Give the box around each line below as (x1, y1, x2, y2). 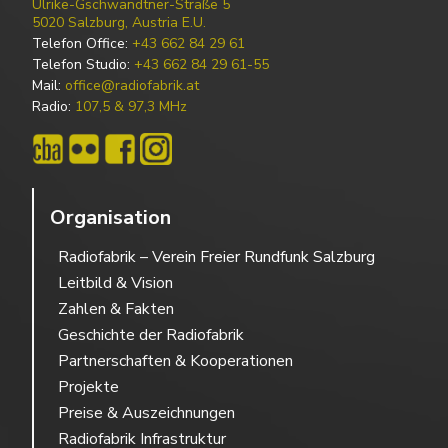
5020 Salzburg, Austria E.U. (32, 13, 206, 33)
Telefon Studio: (32, 55, 134, 75)
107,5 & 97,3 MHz (75, 97, 187, 117)
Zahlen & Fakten (58, 298, 174, 321)
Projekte (58, 376, 119, 399)
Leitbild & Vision (58, 272, 173, 295)
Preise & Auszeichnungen (58, 402, 235, 425)
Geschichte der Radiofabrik (58, 324, 244, 347)
